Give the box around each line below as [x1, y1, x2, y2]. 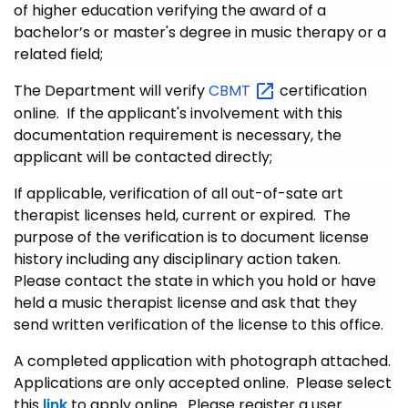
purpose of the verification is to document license [14, 226, 369, 248]
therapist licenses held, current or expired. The [14, 204, 351, 226]
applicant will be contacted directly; [14, 146, 272, 168]
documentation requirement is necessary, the [14, 124, 342, 146]
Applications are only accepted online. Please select [14, 372, 392, 393]
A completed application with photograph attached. [14, 350, 394, 372]
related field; [14, 44, 103, 65]
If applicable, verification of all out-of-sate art [14, 182, 343, 204]
